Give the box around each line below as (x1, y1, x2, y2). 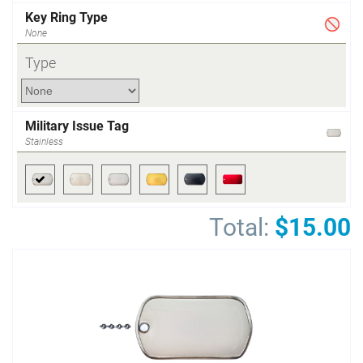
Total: (209, 213, 269, 241)
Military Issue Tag (25, 118, 129, 134)
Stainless (25, 136, 63, 147)
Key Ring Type (25, 10, 108, 25)
